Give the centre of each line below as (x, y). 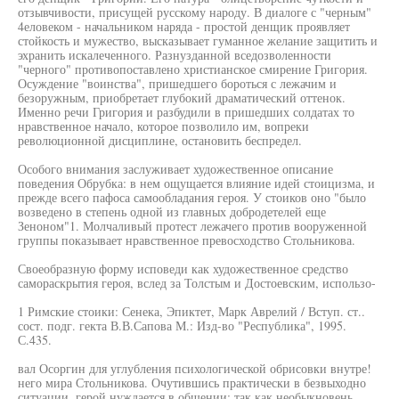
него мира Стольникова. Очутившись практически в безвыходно (192, 383)
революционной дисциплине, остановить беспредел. (160, 140)
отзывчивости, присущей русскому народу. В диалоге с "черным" (195, 12)
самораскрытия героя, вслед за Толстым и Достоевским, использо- (197, 283)
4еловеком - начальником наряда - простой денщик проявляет (184, 26)
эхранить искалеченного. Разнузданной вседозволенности (175, 55)
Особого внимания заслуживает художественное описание (175, 169)
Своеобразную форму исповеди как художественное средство (183, 269)
